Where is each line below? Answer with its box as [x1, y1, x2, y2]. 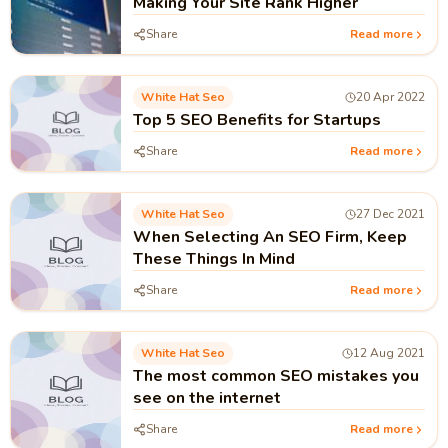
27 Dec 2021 [356, 206, 425, 222]
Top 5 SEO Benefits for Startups [133, 109, 381, 131]
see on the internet [133, 387, 281, 409]
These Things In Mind [133, 248, 295, 270]
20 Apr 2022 [356, 89, 425, 105]
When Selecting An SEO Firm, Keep [133, 226, 407, 248]
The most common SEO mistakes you [133, 365, 419, 387]
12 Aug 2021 [353, 345, 425, 361]
